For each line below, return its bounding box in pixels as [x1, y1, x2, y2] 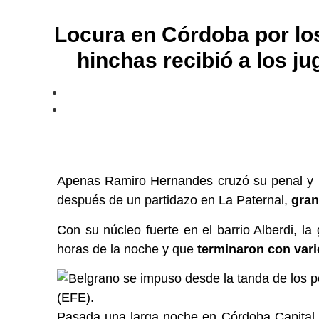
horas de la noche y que [57, 241, 197, 256]
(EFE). [57, 290, 94, 305]
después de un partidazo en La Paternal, [57, 193, 291, 208]
